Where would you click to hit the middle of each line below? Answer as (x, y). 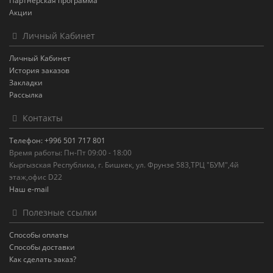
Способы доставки (42, 247)
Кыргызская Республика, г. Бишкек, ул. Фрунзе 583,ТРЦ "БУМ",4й (124, 165)
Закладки (26, 83)
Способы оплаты (39, 235)
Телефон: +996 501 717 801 (57, 141)
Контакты (41, 118)
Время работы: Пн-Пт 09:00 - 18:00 (70, 153)
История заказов (39, 71)
